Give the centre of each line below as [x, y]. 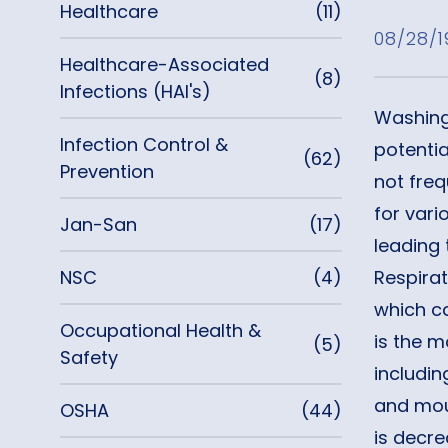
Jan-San [98, 224]
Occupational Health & [160, 330]
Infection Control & [144, 144]
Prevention [107, 171]
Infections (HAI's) [135, 91]
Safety [89, 357]
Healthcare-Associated [164, 64]
